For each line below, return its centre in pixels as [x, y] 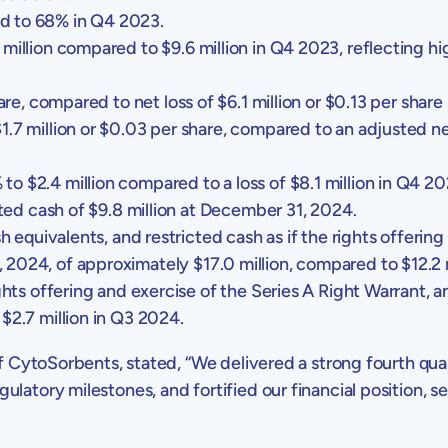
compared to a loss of [202, 182]
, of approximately [121, 263]
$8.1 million [332, 182]
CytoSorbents [63, 362]
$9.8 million [132, 209]
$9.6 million [205, 47]
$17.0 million [241, 263]
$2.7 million [45, 317]
